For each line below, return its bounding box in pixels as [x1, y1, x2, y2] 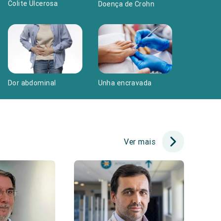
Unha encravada [98, 78, 152, 88]
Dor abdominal [7, 78, 56, 88]
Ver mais [124, 137, 156, 147]
